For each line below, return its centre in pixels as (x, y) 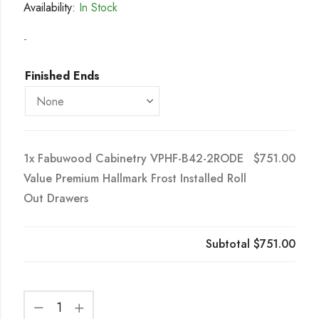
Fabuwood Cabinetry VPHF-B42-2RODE (140, 159)
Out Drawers (56, 199)
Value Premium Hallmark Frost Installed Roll (135, 179)
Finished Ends (62, 76)
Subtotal (230, 244)
